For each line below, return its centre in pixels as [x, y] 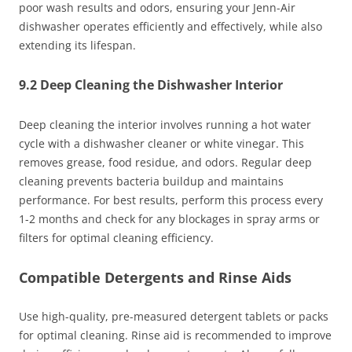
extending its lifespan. [77, 46]
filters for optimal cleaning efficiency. [116, 238]
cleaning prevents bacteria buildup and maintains [151, 181]
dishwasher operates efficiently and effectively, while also [170, 27]
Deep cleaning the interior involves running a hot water [165, 125]
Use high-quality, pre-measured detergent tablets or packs [174, 317]
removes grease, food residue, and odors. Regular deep [165, 163]
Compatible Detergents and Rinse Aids [155, 278]
